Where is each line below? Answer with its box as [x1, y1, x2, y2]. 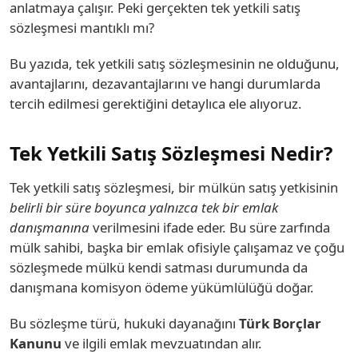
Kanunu [10, 334, 62, 352]
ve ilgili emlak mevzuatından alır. [62, 334, 262, 352]
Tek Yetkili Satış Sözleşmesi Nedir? [10, 140, 332, 166]
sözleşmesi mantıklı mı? [10, 18, 154, 37]
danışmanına [10, 218, 89, 237]
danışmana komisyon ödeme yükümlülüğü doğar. [10, 278, 314, 296]
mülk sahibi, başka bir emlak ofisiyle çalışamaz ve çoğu [10, 238, 344, 257]
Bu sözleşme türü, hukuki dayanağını [10, 314, 239, 332]
